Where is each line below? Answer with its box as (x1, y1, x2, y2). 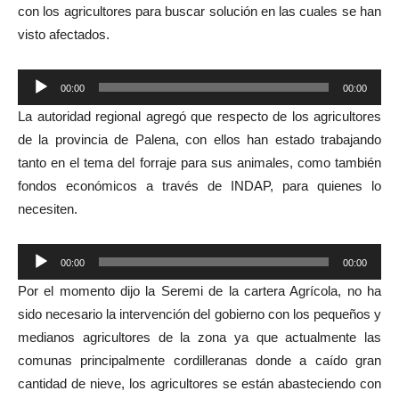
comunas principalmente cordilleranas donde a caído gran (18, 352, 381, 368)
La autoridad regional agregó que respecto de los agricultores (18, 108, 381, 124)
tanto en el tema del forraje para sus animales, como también (18, 154, 381, 170)
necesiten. (18, 200, 77, 216)
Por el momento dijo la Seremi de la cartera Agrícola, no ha (18, 282, 381, 298)
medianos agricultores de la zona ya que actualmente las (18, 329, 381, 345)
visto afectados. (18, 26, 110, 42)
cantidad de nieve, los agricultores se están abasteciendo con (18, 375, 381, 391)
